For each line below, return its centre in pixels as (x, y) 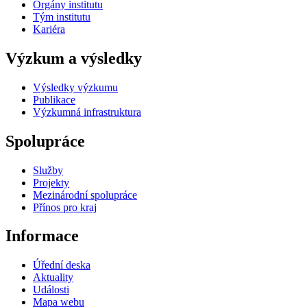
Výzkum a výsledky (74, 58)
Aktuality (53, 278)
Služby (48, 170)
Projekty (51, 182)
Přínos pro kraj (65, 207)
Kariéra (49, 29)
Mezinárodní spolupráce (85, 195)
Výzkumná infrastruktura (87, 112)
